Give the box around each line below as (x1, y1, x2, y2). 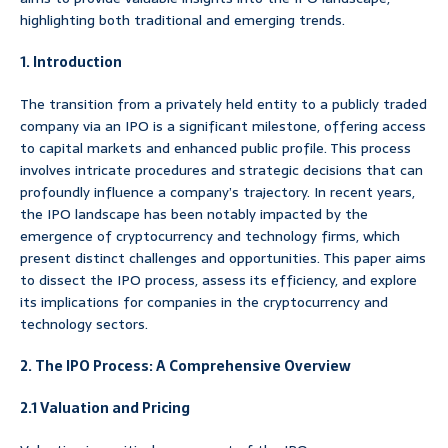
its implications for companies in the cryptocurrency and (20, 290, 388, 313)
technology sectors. (20, 312, 148, 335)
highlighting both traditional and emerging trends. (20, 8, 345, 31)
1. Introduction (20, 50, 122, 73)
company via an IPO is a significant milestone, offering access (20, 114, 426, 137)
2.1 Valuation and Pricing (20, 396, 190, 419)
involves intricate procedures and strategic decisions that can (20, 158, 423, 181)
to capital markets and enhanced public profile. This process (20, 136, 411, 159)
